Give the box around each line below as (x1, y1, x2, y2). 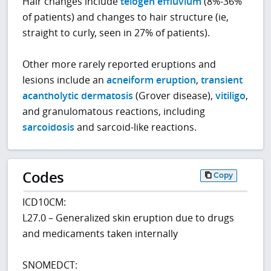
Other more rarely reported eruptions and (22, 57, 217, 71)
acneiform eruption (106, 73, 197, 87)
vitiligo (215, 88, 246, 102)
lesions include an (22, 73, 107, 87)
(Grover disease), (133, 88, 216, 102)
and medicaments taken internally (22, 227, 178, 241)
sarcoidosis (22, 120, 75, 134)
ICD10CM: (22, 195, 67, 209)
